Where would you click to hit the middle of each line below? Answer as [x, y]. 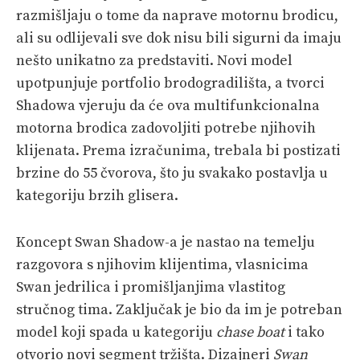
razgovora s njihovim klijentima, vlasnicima [162, 264]
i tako [305, 332]
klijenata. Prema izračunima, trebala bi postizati [178, 150]
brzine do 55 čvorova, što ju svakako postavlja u [172, 173]
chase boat [250, 332]
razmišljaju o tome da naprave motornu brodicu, [177, 15]
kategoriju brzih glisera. [97, 195]
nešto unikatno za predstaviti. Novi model [154, 60]
